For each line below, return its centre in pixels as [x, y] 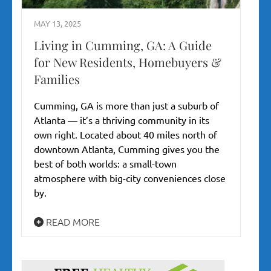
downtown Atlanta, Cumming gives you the [127, 149]
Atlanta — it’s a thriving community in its [122, 120]
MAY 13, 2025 [57, 24]
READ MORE [72, 222]
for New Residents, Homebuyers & [128, 62]
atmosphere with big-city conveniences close [130, 178]
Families [57, 79]
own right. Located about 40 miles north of [126, 135]
